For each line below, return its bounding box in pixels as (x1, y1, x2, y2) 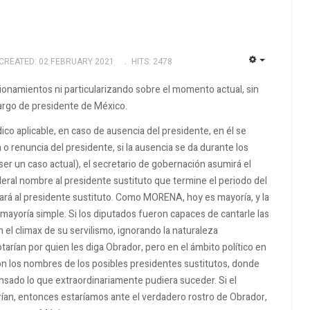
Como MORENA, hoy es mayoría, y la (116, 190, 269, 205)
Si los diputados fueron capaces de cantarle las (69, 206, 269, 221)
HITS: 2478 (131, 55, 172, 68)
